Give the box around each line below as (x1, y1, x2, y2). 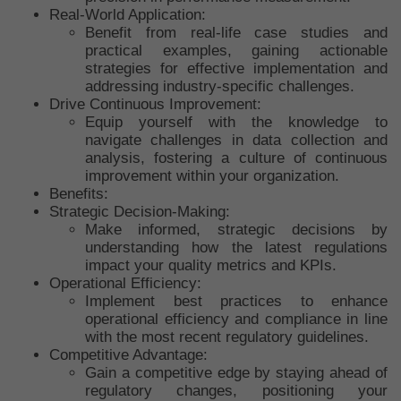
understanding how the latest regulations (85, 239, 388, 256)
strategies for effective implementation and (85, 60, 388, 77)
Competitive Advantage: (49, 346, 208, 363)
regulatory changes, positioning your (85, 382, 388, 399)
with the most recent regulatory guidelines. (85, 328, 369, 346)
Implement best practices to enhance (85, 293, 388, 310)
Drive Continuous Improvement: (49, 96, 261, 113)
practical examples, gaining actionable (85, 42, 388, 59)
